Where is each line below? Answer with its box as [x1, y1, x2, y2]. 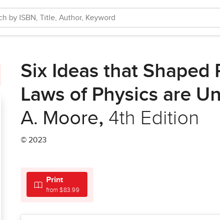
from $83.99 [46, 187, 80, 194]
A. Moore [21, 109, 99, 128]
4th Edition [109, 109, 199, 128]
